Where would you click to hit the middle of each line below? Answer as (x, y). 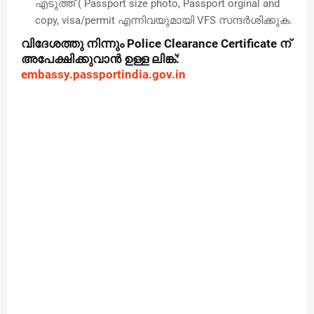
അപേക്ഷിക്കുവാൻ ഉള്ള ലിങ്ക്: (100, 59)
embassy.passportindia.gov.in (103, 74)
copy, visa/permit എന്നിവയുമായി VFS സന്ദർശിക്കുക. (164, 20)
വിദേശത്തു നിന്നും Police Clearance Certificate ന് (156, 43)
